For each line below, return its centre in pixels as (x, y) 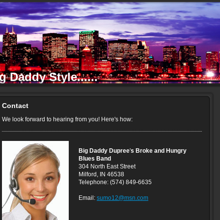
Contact (15, 106)
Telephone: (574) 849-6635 (115, 182)
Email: (88, 198)
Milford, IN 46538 (101, 174)
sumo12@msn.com (123, 198)
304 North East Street (107, 166)
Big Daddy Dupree (104, 151)
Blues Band (95, 159)
